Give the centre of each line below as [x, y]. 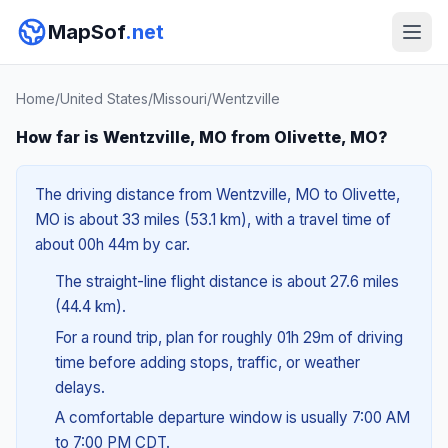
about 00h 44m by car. [112, 244]
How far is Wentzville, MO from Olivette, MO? [202, 137]
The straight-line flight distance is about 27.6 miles [226, 281]
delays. [79, 387]
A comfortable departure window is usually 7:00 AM [232, 418]
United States [104, 98]
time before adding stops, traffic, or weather [207, 362]
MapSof [86, 32]
